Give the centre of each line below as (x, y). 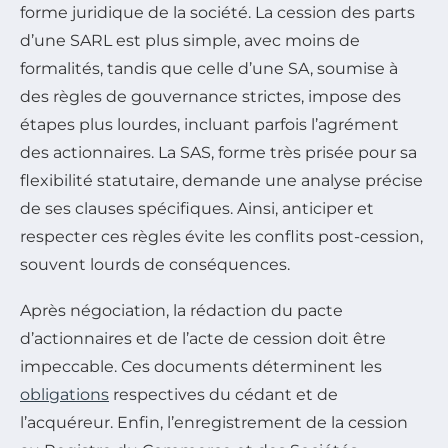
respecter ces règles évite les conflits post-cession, (221, 237)
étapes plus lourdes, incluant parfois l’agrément (209, 125)
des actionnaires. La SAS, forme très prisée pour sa (218, 153)
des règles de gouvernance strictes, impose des (210, 97)
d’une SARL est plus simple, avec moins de (190, 41)
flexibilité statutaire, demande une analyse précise (221, 181)
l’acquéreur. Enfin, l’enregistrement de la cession (214, 423)
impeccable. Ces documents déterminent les (201, 367)
